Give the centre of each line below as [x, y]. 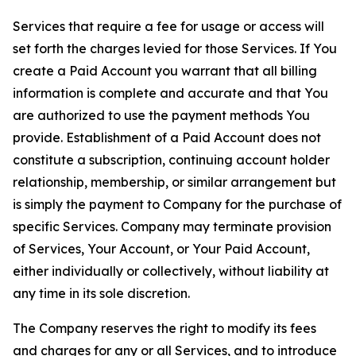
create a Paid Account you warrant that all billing [165, 71]
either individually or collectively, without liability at [171, 271]
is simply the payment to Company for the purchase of [177, 204]
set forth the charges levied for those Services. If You [175, 48]
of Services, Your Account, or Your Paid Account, [161, 249]
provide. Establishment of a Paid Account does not [167, 137]
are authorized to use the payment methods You [161, 115]
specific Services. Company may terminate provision [172, 226]
